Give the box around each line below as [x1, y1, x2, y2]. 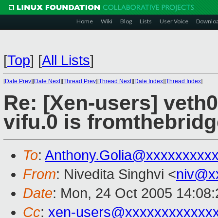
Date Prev [5, 78, 31, 85]
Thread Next [99, 78, 131, 85]
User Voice [160, 18, 188, 25]
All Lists [42, 53, 90, 68]
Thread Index [166, 78, 201, 85]
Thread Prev [63, 78, 96, 85]
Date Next [34, 78, 60, 85]
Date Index [134, 78, 163, 85]
